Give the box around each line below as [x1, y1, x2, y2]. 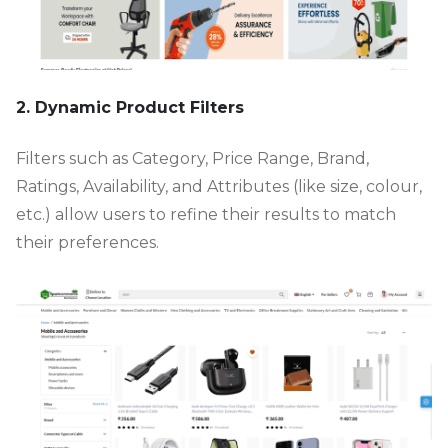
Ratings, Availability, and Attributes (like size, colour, [16, 177, 422, 196]
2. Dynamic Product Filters [16, 98, 244, 117]
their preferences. [16, 233, 159, 252]
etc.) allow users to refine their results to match [16, 205, 396, 224]
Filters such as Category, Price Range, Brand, [16, 149, 369, 168]
